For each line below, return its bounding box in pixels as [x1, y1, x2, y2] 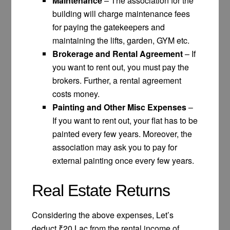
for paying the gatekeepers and [52, 21, 165, 33]
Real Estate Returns [32, 181, 170, 200]
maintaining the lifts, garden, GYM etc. [52, 34, 190, 46]
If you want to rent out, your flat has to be [52, 114, 198, 126]
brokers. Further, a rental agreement [52, 74, 182, 86]
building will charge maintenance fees [52, 7, 190, 20]
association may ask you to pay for [52, 141, 178, 153]
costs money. [52, 87, 100, 100]
